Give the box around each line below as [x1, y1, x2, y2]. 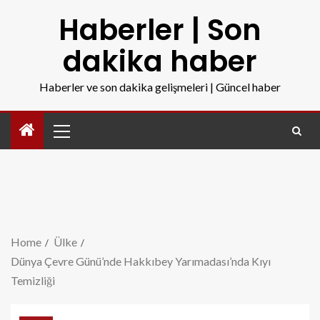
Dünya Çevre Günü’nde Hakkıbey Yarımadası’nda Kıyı [11, 254, 271, 268]
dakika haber [63, 41, 257, 81]
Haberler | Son [59, 10, 261, 50]
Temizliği [11, 274, 55, 287]
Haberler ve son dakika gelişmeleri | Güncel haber [39, 80, 281, 94]
